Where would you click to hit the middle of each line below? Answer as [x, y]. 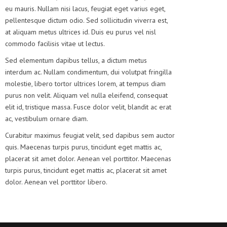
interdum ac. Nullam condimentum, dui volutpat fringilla [89, 72]
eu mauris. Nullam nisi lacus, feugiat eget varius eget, [85, 9]
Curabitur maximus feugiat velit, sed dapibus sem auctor [90, 136]
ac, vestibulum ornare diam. [47, 119]
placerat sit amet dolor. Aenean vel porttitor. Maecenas [88, 159]
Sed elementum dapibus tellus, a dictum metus [76, 61]
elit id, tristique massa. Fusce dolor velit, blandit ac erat [88, 107]
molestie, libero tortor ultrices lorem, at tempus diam [86, 84]
